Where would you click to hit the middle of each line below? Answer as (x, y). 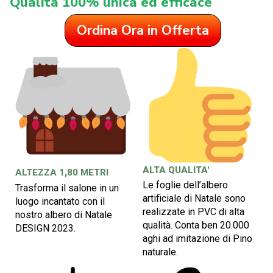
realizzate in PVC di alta (193, 212)
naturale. (160, 252)
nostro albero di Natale (64, 215)
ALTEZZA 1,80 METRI (62, 173)
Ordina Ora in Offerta (143, 31)
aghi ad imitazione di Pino (197, 239)
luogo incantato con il (60, 202)
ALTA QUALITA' (176, 170)
